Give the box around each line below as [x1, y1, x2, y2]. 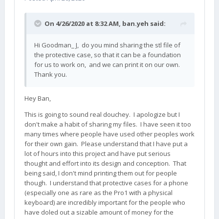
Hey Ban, [24, 94, 51, 103]
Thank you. [34, 70, 67, 79]
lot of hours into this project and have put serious [24, 149, 171, 158]
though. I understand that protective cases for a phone [24, 178, 188, 187]
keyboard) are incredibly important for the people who [24, 198, 185, 207]
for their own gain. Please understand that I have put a [24, 139, 188, 148]
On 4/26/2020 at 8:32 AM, [44, 19, 122, 28]
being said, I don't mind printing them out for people [24, 169, 177, 177]
